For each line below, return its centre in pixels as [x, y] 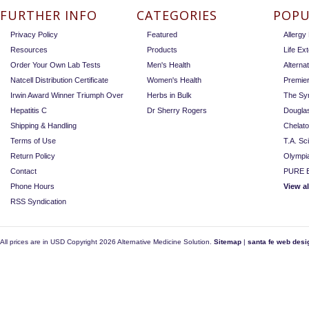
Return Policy [33, 156]
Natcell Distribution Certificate [59, 80]
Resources [29, 50]
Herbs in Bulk [169, 95]
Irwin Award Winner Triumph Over [67, 95]
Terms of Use [33, 141]
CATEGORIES [177, 15]
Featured [162, 34]
